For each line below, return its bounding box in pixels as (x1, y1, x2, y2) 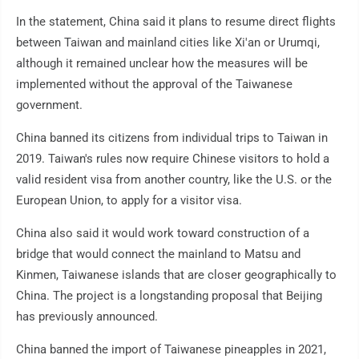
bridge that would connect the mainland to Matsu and (16, 247, 301, 262)
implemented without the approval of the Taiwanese (16, 77, 292, 92)
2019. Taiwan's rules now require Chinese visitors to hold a (16, 151, 329, 167)
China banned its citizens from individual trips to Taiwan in (16, 131, 328, 146)
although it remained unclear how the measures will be (16, 56, 308, 71)
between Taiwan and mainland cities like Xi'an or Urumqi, (16, 35, 320, 50)
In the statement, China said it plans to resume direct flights (16, 14, 336, 30)
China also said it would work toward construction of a (16, 226, 309, 241)
